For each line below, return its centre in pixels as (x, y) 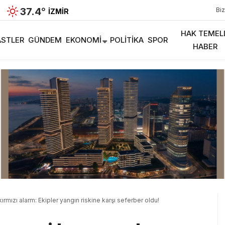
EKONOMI (84, 40)
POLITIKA (127, 40)
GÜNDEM (45, 40)
